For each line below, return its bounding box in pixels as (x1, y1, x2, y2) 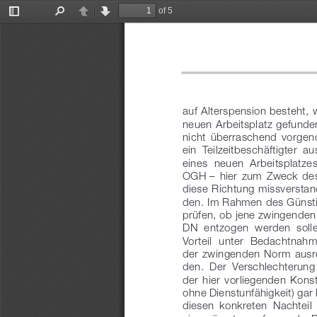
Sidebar (14, 24, 45, 35)
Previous (83, 14, 117, 25)
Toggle (14, 14, 40, 25)
